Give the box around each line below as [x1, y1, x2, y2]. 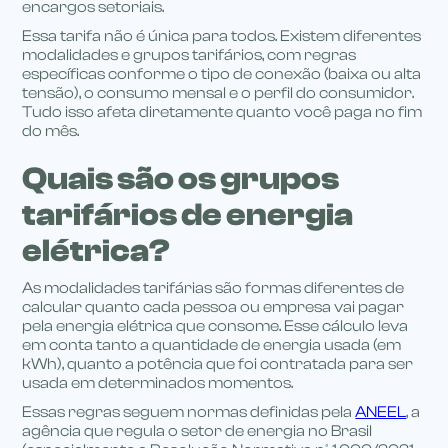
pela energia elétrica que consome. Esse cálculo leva [22, 317, 409, 335]
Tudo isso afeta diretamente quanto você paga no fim [22, 103, 423, 121]
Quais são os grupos [22, 161, 340, 197]
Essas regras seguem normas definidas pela [22, 403, 356, 421]
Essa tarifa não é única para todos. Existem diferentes [22, 27, 422, 45]
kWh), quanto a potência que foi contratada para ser [22, 355, 414, 373]
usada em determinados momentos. [22, 374, 294, 392]
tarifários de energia [22, 197, 354, 233]
